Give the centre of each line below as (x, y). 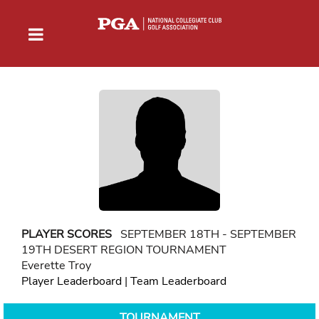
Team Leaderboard (178, 281)
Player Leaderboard (72, 281)
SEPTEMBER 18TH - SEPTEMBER (204, 234)
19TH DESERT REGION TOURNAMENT (124, 250)
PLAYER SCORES (67, 234)
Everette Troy (56, 265)
